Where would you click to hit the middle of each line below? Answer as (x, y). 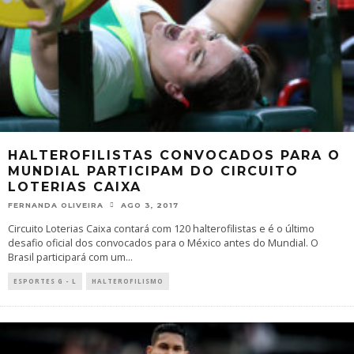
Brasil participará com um (67, 257)
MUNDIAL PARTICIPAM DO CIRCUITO (153, 171)
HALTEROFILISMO (128, 281)
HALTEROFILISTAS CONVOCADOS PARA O (174, 155)
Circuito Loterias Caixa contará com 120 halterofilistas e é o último (161, 229)
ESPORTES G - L (45, 281)
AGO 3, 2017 (150, 205)
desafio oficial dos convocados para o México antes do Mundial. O (163, 243)
